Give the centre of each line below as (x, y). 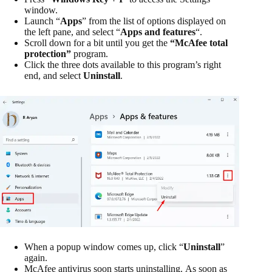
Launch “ (42, 21)
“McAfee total (199, 43)
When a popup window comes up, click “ (104, 247)
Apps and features (158, 32)
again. (36, 258)
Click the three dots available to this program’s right (123, 65)
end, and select (54, 76)
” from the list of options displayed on (154, 21)
